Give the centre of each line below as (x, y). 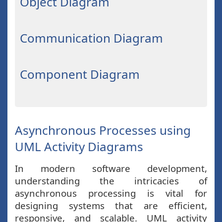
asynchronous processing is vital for (111, 193)
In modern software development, (111, 168)
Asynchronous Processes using (103, 130)
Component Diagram (80, 74)
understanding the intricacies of (111, 181)
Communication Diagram (91, 38)
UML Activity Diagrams (79, 146)
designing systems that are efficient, (111, 205)
